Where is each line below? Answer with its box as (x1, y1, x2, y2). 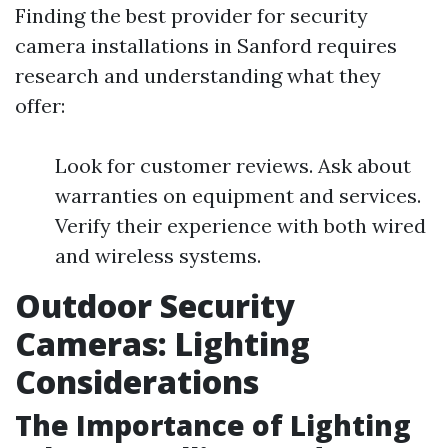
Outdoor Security (15, 284, 295, 327)
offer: (15, 93, 65, 118)
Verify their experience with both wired (55, 213, 426, 238)
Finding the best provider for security (15, 3, 368, 28)
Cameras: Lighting (15, 322, 310, 365)
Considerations (15, 360, 259, 403)
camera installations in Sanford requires (15, 33, 397, 58)
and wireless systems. (55, 243, 261, 268)
